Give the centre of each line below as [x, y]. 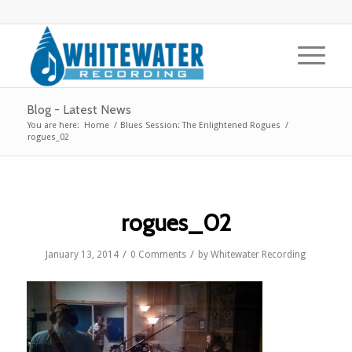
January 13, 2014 [82, 255]
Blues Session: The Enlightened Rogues [200, 125]
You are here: [53, 125]
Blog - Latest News [79, 110]
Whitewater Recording [258, 255]
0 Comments [159, 255]
